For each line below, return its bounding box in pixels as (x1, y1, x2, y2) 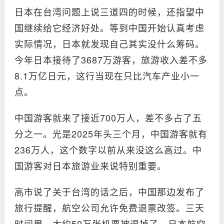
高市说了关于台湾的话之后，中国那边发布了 (14, 185, 204, 198)
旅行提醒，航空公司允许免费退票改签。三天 (14, 201, 204, 214)
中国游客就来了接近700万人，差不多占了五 (14, 111, 202, 124)
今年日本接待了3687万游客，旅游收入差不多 (14, 53, 207, 66)
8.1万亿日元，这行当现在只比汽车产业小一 (14, 69, 199, 82)
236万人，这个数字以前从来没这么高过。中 (14, 143, 202, 156)
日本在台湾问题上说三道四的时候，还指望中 (14, 5, 204, 18)
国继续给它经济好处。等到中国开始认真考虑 (14, 21, 204, 34)
